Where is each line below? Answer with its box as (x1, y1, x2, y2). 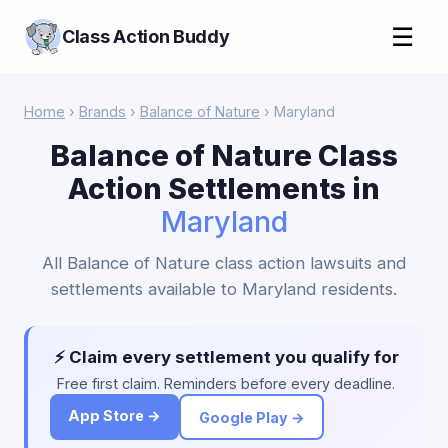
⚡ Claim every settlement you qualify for (53, 347, 399, 367)
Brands (79, 103, 126, 120)
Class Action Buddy (62, 26, 230, 47)
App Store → (68, 407, 161, 424)
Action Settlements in (68, 171, 380, 206)
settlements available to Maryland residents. (51, 279, 397, 299)
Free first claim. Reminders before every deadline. (57, 375, 395, 392)
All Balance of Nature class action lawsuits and (42, 253, 406, 273)
